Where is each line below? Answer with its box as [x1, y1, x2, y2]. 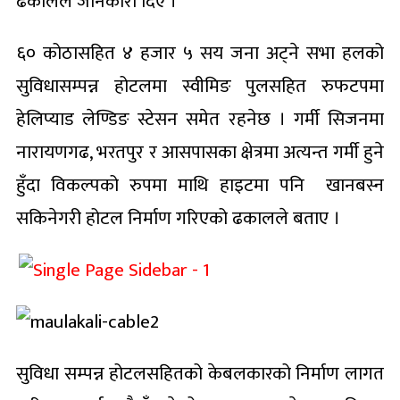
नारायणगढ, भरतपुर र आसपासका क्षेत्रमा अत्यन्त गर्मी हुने [16, 136, 384, 168]
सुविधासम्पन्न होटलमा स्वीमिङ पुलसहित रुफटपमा [16, 70, 384, 102]
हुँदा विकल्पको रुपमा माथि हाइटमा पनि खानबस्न [16, 169, 384, 201]
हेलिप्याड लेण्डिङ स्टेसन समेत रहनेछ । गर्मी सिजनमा [16, 103, 384, 135]
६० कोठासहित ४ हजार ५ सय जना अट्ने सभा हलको [16, 37, 384, 69]
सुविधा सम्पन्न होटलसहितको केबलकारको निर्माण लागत [16, 357, 384, 389]
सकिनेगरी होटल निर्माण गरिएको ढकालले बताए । [16, 202, 340, 234]
